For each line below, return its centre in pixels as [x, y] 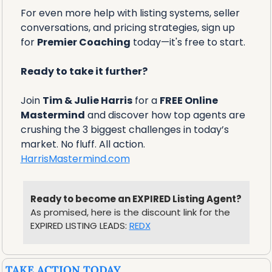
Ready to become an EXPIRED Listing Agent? [136, 199]
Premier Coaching [83, 42]
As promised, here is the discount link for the [130, 212]
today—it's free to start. [188, 42]
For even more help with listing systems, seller [130, 13]
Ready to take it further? [84, 71]
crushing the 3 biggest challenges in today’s [124, 129]
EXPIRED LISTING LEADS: [80, 225]
